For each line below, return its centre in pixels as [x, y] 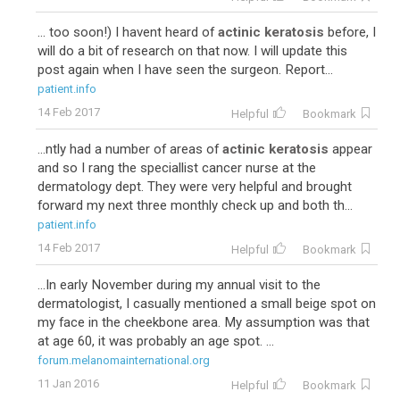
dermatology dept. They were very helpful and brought [195, 187]
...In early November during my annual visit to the [179, 285]
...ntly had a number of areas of [130, 149]
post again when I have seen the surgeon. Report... [185, 70]
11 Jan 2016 [68, 383]
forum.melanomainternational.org [124, 360]
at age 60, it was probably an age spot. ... [156, 341]
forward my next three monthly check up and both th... [195, 205]
